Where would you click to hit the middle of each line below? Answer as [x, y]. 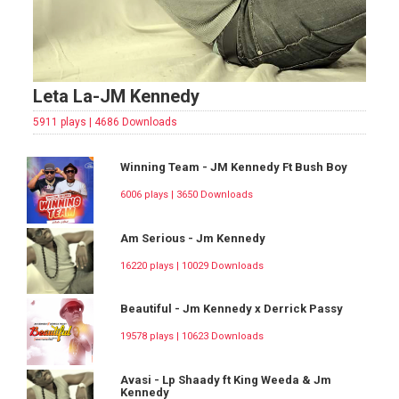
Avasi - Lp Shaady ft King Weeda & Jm [225, 379]
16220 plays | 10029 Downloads [191, 265]
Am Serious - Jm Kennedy [192, 238]
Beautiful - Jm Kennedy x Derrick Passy [231, 309]
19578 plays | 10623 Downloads [191, 337]
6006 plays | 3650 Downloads [186, 195]
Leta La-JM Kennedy [116, 97]
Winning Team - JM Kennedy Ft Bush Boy [233, 167]
